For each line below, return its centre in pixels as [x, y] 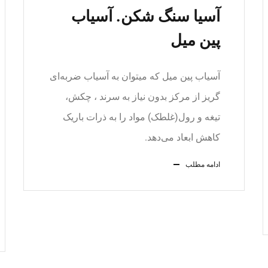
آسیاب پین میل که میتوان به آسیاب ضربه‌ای [135, 76]
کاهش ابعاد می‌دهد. [182, 137]
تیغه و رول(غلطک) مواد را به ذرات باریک [141, 117]
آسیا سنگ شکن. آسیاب [146, 16]
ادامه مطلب [203, 165]
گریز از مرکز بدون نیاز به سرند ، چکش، [143, 97]
